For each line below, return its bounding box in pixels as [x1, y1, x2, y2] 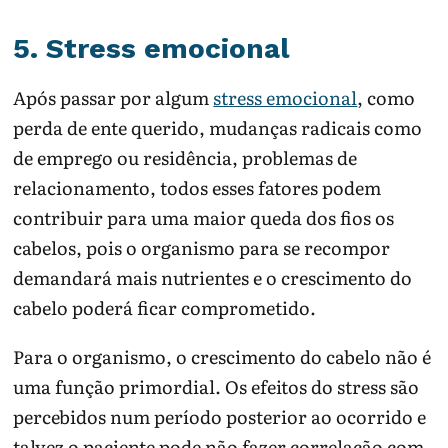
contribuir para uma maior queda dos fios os [13, 204, 395, 232]
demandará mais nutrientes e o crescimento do [13, 264, 413, 292]
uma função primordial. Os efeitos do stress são [13, 373, 420, 401]
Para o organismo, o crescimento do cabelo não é [13, 343, 432, 371]
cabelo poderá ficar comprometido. [13, 294, 317, 322]
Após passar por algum [13, 84, 214, 112]
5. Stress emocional [13, 31, 291, 65]
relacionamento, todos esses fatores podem [13, 174, 382, 202]
